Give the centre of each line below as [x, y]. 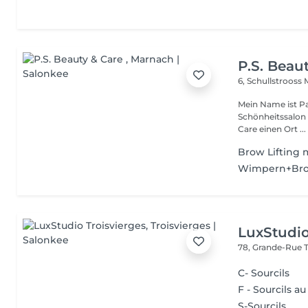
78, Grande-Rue [271, 247]
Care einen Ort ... [272, 129]
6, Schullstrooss [271, 81]
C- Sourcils [264, 273]
